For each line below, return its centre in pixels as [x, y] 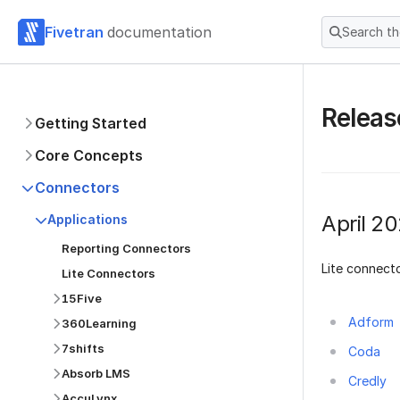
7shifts [83, 348]
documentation [159, 32]
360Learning [99, 323]
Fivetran [74, 32]
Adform [371, 321]
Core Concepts [89, 155]
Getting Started [91, 123]
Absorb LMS [96, 373]
